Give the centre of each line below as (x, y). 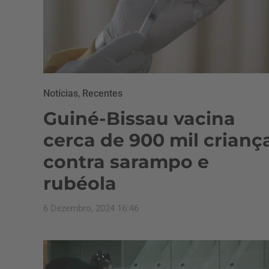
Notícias (61, 93)
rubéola (80, 183)
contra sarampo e (126, 162)
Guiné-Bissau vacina (139, 119)
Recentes (102, 93)
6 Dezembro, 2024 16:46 (91, 208)
